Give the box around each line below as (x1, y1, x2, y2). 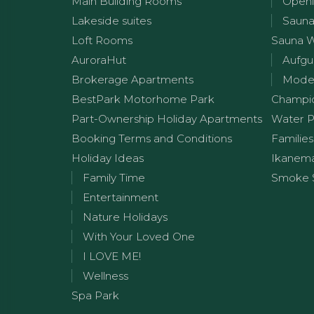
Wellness (83, 269, 128, 282)
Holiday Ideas (71, 151, 144, 165)
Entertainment (83, 191, 158, 204)
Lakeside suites (71, 14, 151, 27)
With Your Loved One (83, 230, 195, 243)
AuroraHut (71, 53, 126, 67)
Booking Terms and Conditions (71, 132, 232, 145)
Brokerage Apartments (71, 73, 193, 86)
